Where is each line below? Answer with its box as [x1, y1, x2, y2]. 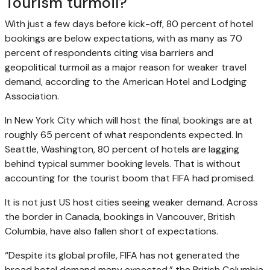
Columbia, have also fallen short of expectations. [5, 224, 218, 237]
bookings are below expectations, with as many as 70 [5, 31, 242, 45]
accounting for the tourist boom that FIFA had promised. [5, 171, 255, 184]
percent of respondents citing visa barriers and [5, 46, 213, 59]
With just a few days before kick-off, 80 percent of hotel [5, 17, 253, 30]
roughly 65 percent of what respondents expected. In [5, 128, 243, 141]
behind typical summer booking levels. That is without [5, 157, 240, 170]
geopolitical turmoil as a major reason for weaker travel [5, 60, 246, 74]
